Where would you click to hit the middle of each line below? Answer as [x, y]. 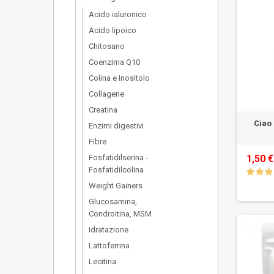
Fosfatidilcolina [116, 170]
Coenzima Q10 [114, 62]
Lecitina [102, 261]
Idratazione [109, 230]
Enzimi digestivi [116, 126]
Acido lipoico [113, 30]
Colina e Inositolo [119, 78]
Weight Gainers [116, 186]
